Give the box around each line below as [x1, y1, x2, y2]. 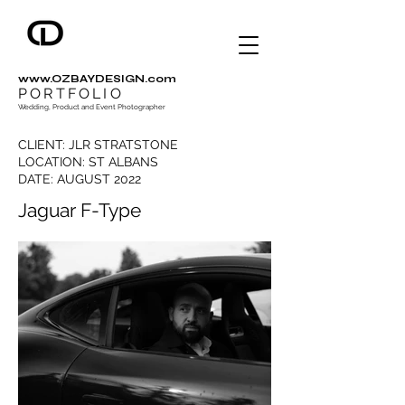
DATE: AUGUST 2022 [18, 172, 141, 186]
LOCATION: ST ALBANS [18, 155, 158, 169]
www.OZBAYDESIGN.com [18, 72, 176, 85]
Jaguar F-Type [18, 199, 141, 221]
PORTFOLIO [18, 85, 124, 102]
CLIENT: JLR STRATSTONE [18, 137, 178, 152]
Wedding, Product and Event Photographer [18, 102, 165, 111]
